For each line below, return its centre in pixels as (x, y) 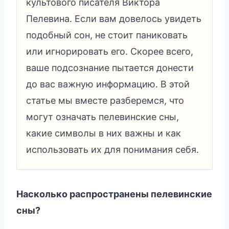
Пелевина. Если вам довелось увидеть (114, 18)
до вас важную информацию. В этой (108, 84)
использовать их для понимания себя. (112, 149)
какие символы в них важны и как (104, 133)
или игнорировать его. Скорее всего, (110, 51)
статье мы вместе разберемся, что (105, 100)
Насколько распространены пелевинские (114, 194)
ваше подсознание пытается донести (110, 67)
